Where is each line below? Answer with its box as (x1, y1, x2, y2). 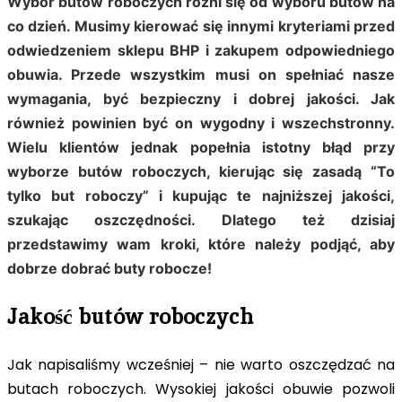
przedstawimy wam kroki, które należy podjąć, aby (7, 234, 395, 253)
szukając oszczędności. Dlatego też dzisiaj (7, 210, 395, 229)
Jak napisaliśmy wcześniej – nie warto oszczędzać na (7, 354, 395, 375)
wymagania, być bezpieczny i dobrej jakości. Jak (7, 89, 395, 108)
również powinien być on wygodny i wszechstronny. (7, 113, 395, 132)
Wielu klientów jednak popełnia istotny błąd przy (7, 137, 395, 156)
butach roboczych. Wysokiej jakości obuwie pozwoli (7, 378, 395, 399)
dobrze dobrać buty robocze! (7, 258, 215, 277)
